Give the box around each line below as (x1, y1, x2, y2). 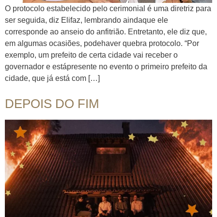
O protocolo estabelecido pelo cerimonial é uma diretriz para (5, 4, 211, 13)
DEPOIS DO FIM (5, 96, 99, 111)
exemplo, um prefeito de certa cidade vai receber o (5, 51, 178, 60)
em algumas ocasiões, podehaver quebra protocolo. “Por (5, 39, 199, 48)
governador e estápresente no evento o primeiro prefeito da (5, 62, 207, 71)
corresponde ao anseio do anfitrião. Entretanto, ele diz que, (5, 28, 207, 36)
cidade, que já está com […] (5, 74, 100, 83)
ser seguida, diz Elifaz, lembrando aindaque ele (5, 16, 168, 25)
